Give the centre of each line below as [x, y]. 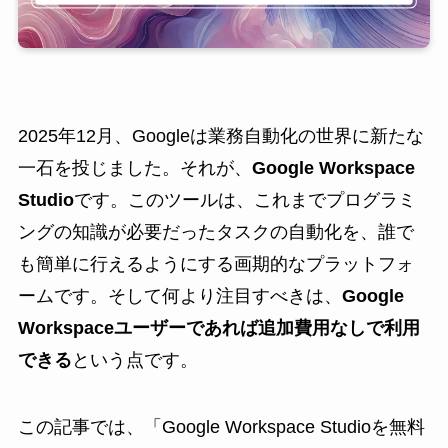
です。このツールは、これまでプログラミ [244, 199]
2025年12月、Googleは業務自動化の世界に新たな [220, 135]
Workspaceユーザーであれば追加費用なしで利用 [218, 327]
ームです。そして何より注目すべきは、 [179, 295]
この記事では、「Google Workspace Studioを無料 [221, 427]
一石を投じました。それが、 [134, 167]
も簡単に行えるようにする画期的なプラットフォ [215, 263]
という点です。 [134, 359]
